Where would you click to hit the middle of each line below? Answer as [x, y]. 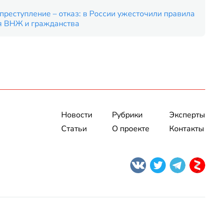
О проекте [131, 129]
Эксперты [187, 115]
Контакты [187, 129]
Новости [77, 115]
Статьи [74, 129]
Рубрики [127, 115]
